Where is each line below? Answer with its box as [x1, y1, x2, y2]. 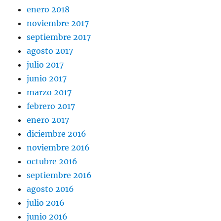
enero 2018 [27, 4, 70, 15]
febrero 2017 [27, 101, 75, 111]
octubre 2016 [27, 156, 78, 167]
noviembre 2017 [27, 18, 89, 29]
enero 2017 [27, 115, 70, 125]
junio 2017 [27, 74, 67, 84]
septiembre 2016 [27, 170, 92, 181]
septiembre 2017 [27, 32, 91, 42]
